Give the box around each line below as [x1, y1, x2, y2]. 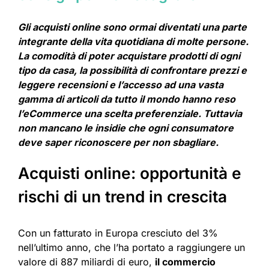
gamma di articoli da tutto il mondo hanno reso [18, 93, 235, 106]
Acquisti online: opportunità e [18, 164, 241, 183]
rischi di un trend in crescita [18, 187, 227, 207]
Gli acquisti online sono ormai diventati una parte [18, 21, 247, 34]
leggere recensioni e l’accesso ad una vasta [18, 79, 223, 91]
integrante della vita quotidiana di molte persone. [18, 35, 249, 48]
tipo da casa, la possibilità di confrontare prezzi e [18, 64, 247, 77]
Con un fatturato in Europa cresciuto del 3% [18, 227, 218, 240]
